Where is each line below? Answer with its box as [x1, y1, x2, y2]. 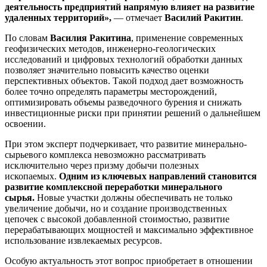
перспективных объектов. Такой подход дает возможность [5, 75, 243, 86]
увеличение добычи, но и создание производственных [5, 203, 227, 213]
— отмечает [111, 12, 164, 23]
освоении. [5, 118, 46, 129]
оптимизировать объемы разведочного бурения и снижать [5, 97, 241, 107]
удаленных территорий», [5, 12, 111, 23]
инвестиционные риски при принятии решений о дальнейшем [5, 107, 260, 118]
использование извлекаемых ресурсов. [5, 235, 162, 246]
